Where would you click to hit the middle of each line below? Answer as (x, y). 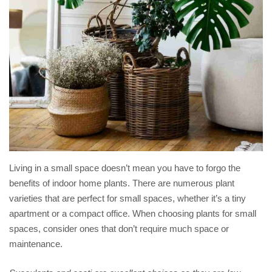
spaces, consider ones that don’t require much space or (119, 229)
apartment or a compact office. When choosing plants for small (133, 214)
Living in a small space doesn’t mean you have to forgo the (125, 168)
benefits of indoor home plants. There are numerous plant (122, 183)
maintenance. (36, 244)
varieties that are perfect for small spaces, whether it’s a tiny (127, 199)
